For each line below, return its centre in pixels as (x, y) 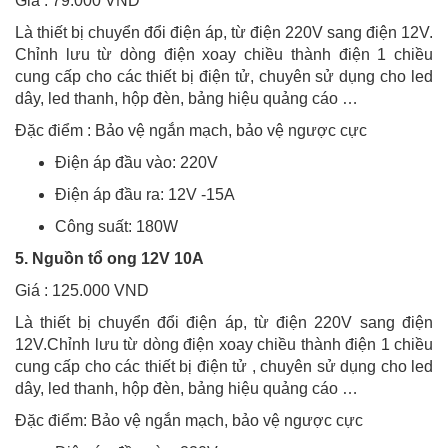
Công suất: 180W (116, 227)
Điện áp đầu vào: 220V (136, 163)
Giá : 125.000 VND (84, 291)
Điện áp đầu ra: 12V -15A (145, 195)
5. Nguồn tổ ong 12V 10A (109, 259)
